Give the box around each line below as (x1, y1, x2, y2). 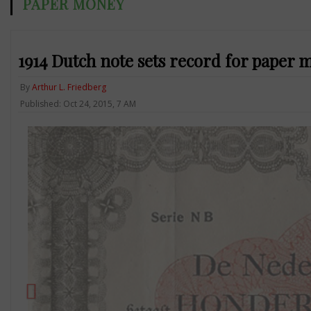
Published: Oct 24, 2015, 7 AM (19, 97, 136, 110)
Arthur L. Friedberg (31, 81, 106, 93)
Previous (33, 170, 91, 190)
